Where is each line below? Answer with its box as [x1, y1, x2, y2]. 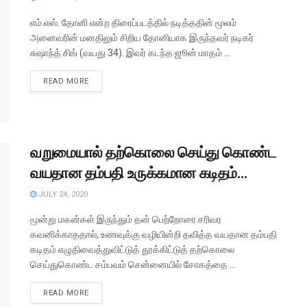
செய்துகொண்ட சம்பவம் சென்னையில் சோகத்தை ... [30, 259, 236, 271]
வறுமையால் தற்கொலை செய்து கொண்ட [30, 144, 277, 162]
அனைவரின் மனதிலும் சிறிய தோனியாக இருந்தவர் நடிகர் [30, 32, 254, 43]
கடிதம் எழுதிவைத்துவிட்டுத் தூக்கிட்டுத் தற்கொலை [30, 244, 234, 256]
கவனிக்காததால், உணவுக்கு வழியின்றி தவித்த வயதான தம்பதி [30, 229, 277, 241]
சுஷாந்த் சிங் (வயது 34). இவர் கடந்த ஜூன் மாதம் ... [30, 47, 230, 58]
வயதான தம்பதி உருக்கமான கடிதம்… [30, 164, 247, 182]
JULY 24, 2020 [36, 190, 88, 199]
